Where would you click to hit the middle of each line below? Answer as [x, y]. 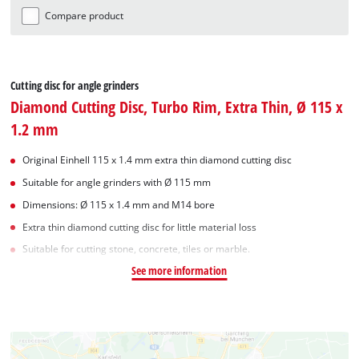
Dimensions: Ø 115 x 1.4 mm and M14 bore [119, 204]
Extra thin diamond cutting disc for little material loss [140, 227]
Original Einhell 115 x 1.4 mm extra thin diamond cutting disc [157, 160]
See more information [179, 271]
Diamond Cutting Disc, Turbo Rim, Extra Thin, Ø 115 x [177, 107]
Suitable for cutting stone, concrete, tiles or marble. [137, 249]
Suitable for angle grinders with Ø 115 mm [117, 183]
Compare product [85, 16]
